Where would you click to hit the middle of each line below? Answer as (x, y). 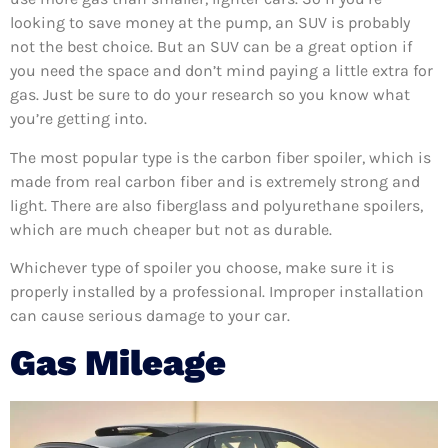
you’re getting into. (78, 119)
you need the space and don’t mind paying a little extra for (221, 71)
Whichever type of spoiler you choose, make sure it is (202, 267)
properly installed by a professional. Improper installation (217, 291)
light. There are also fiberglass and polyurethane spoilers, (216, 205)
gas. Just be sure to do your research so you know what (210, 95)
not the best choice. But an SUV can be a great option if (211, 47)
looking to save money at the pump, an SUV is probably (210, 23)
